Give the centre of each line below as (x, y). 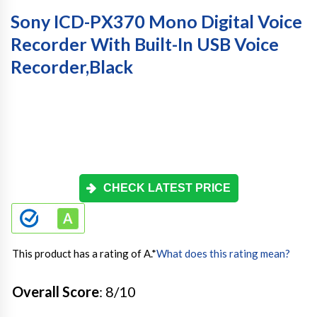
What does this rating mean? (223, 253)
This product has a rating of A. (82, 253)
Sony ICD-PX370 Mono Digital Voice (156, 21)
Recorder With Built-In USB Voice (145, 44)
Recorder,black (72, 67)
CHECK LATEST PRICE (167, 188)
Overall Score (56, 292)
